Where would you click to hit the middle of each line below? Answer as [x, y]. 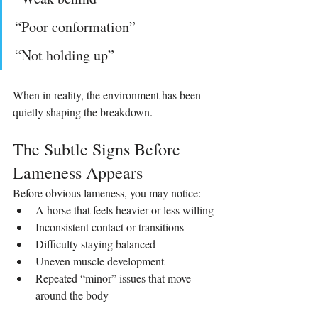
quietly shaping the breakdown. [83, 111]
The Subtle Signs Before [99, 149]
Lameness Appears [78, 172]
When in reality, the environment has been [108, 94]
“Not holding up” [65, 55]
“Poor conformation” [75, 26]
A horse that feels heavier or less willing [125, 209]
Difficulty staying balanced [95, 243]
